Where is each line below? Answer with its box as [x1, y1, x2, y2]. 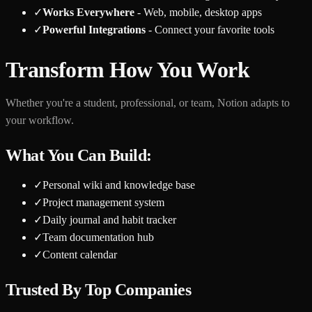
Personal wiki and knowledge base [42, 179, 195, 192]
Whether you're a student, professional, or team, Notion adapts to [6, 97, 290, 109]
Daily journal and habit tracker [42, 214, 176, 226]
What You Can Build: [6, 146, 152, 165]
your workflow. [6, 114, 74, 127]
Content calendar [42, 249, 117, 261]
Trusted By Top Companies [6, 281, 192, 299]
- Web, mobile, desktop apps [134, 6, 262, 18]
